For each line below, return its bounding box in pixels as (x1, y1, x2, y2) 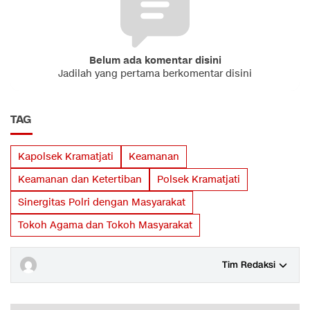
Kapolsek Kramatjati (18, 149, 113, 163)
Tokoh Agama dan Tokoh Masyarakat (18, 218, 192, 232)
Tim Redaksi (222, 258, 275, 271)
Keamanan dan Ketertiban (18, 172, 142, 186)
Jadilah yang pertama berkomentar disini (58, 66, 252, 80)
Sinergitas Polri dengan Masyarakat (18, 195, 185, 209)
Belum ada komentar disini (89, 53, 221, 67)
